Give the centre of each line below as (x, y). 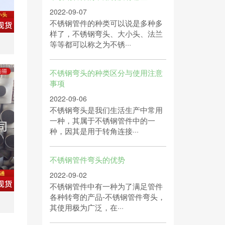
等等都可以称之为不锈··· (90, 44)
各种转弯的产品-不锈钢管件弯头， (107, 197)
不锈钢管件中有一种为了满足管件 (106, 186)
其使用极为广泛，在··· (86, 207)
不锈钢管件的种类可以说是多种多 (106, 23)
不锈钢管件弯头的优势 (87, 159)
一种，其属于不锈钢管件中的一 (102, 120)
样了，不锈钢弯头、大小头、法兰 (106, 33)
